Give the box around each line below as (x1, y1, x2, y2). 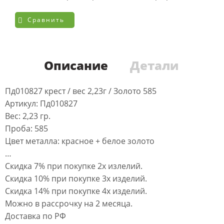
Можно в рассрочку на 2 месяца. (5, 198, 132, 209)
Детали (129, 57, 178, 74)
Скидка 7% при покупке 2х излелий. (5, 160, 142, 172)
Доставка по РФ (5, 210, 66, 222)
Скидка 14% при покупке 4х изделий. (5, 185, 147, 197)
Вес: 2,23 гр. (5, 110, 50, 122)
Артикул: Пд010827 (5, 98, 77, 109)
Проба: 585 (5, 123, 48, 134)
